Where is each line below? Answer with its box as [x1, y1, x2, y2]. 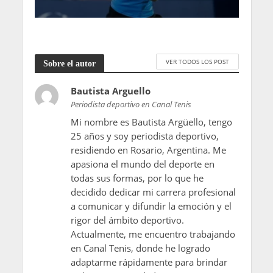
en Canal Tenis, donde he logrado [70, 242, 210, 255]
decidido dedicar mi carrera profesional [70, 186, 236, 199]
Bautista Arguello [70, 85, 151, 97]
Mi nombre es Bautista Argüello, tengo [70, 116, 232, 129]
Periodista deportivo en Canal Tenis [70, 99, 191, 110]
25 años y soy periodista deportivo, [70, 130, 219, 143]
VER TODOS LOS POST [165, 57, 229, 66]
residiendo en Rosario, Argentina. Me [70, 144, 226, 157]
